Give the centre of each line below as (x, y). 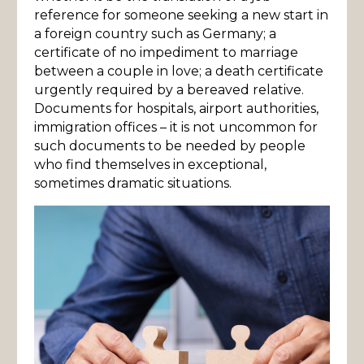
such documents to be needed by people (170, 146)
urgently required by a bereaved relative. (169, 90)
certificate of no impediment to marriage (166, 52)
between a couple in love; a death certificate (179, 71)
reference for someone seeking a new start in (181, 15)
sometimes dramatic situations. (133, 183)
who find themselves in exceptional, (150, 165)
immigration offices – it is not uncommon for (176, 127)
